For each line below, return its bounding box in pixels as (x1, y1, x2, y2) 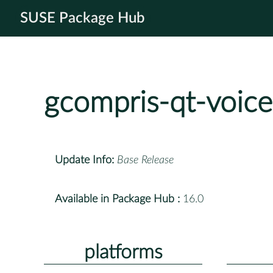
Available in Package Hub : (55, 193, 180, 205)
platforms (83, 242, 163, 262)
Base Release (117, 154, 174, 166)
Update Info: (55, 154, 114, 166)
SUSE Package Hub (20, 11, 145, 26)
